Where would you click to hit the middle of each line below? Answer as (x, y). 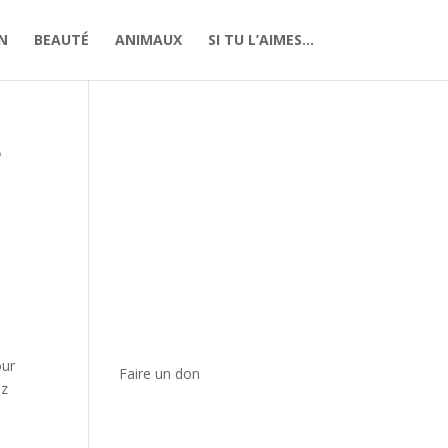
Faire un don (160, 374)
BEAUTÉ (61, 39)
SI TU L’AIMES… (260, 39)
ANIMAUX (148, 39)
